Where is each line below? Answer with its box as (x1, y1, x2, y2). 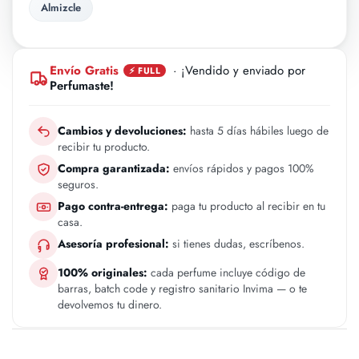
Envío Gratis (50, 62, 119, 79)
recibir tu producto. (58, 139, 150, 155)
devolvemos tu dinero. (58, 296, 162, 313)
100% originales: (58, 264, 147, 280)
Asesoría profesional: (58, 236, 169, 252)
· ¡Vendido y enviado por (169, 62, 305, 79)
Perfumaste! (50, 77, 114, 95)
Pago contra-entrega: (58, 198, 168, 214)
